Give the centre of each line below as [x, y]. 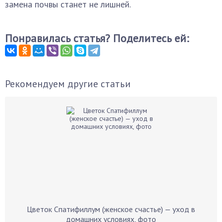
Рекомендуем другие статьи [68, 84]
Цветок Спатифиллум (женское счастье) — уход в [111, 209]
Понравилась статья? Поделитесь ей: [97, 38]
